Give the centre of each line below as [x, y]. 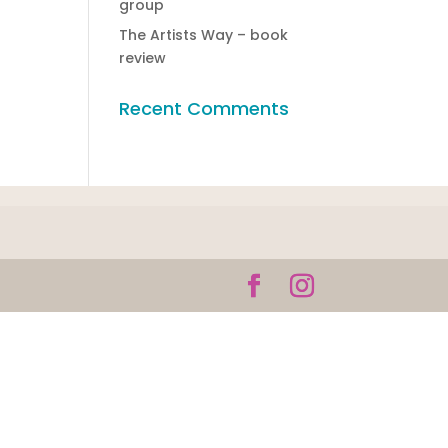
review [143, 58]
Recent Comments [204, 108]
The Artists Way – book [204, 35]
